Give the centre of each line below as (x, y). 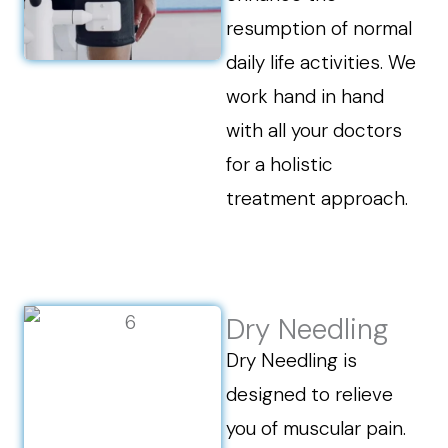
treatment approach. (317, 198)
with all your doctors (314, 130)
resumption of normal (319, 28)
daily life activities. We (321, 62)
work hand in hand (305, 96)
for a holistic (280, 164)
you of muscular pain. (316, 428)
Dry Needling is (292, 360)
